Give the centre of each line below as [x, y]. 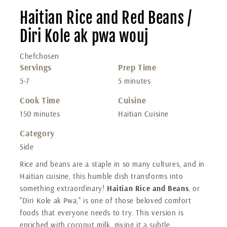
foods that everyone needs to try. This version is [102, 213]
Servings [36, 67]
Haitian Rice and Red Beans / [106, 18]
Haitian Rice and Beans [148, 188]
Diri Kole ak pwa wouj [84, 36]
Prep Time [137, 67]
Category [37, 133]
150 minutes [40, 114]
